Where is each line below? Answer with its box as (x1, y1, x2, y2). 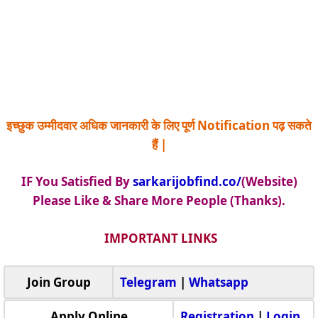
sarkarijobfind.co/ (132, 173, 241, 190)
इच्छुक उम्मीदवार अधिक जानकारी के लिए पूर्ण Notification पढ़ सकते (6, 116, 312, 133)
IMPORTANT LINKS (101, 229, 217, 246)
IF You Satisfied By (21, 173, 133, 190)
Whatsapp (188, 274, 248, 291)
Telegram (119, 274, 177, 291)
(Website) (241, 173, 297, 190)
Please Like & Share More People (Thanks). (33, 192, 285, 209)
